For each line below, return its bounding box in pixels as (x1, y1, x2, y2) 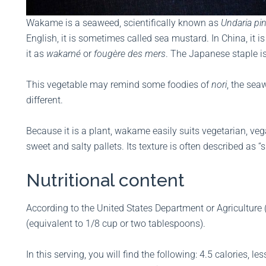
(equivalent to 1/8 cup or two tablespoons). (26, 218, 205, 230)
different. (26, 94, 65, 106)
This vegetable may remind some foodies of (26, 79, 211, 91)
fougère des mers (94, 48, 166, 60)
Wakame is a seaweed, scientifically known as (26, 17, 221, 29)
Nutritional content (26, 170, 185, 191)
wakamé (46, 48, 81, 60)
